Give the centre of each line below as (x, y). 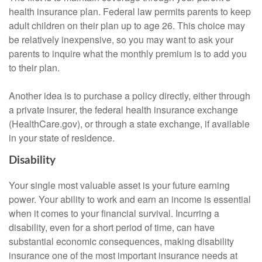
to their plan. (34, 68)
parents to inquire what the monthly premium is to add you (128, 54)
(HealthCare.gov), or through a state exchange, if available (129, 124)
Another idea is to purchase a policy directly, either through (130, 96)
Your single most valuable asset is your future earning (119, 185)
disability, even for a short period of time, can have (112, 227)
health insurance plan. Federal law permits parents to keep (130, 12)
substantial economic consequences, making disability (121, 241)
